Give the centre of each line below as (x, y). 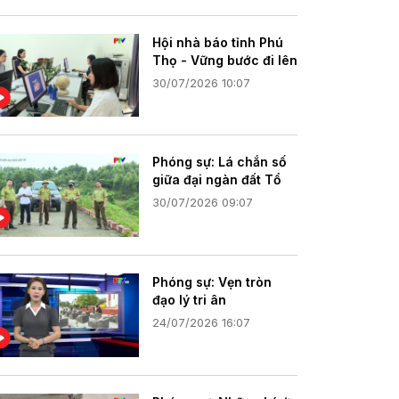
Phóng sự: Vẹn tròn (212, 282)
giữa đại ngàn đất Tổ (217, 180)
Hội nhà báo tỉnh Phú (218, 42)
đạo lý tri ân (189, 300)
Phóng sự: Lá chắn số (220, 162)
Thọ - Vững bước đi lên (225, 60)
